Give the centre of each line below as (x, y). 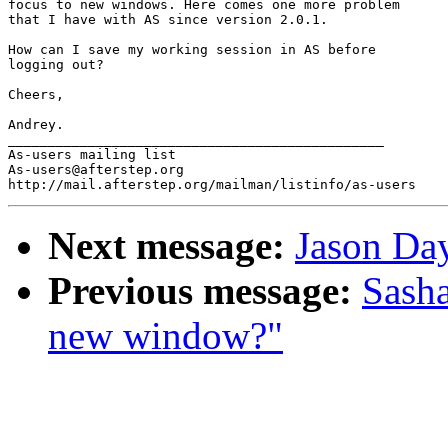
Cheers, (36, 95)
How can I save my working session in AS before (196, 50)
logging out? (56, 65)
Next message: (166, 246)
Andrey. (36, 125)
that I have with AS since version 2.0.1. (168, 20)
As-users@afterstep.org (96, 170)
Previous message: (200, 291)
